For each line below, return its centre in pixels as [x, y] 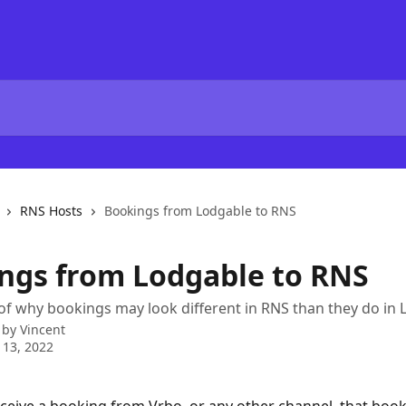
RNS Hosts [51, 211]
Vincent [43, 329]
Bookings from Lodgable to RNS [200, 211]
